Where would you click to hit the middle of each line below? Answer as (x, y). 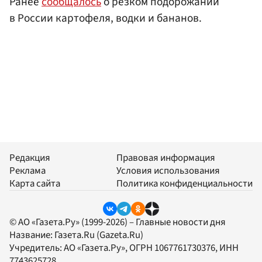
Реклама (27, 171)
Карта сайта (35, 184)
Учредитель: (37, 248)
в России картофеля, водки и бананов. (106, 18)
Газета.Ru (75, 235)
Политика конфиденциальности (185, 184)
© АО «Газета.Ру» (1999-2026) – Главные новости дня (118, 223)
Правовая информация (166, 158)
